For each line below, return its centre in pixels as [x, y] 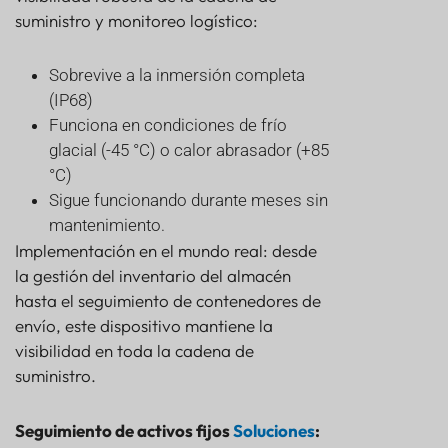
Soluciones [274, 431]
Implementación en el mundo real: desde [166, 251]
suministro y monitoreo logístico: [136, 21]
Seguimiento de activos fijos [124, 431]
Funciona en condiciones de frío [168, 125]
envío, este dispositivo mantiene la [144, 326]
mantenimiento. [107, 225]
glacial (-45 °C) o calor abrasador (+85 [189, 150]
